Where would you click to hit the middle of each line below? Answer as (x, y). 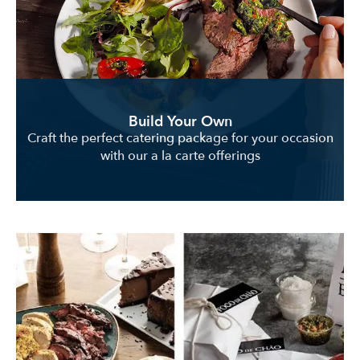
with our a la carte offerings (180, 156)
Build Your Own (180, 122)
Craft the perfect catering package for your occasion (180, 138)
